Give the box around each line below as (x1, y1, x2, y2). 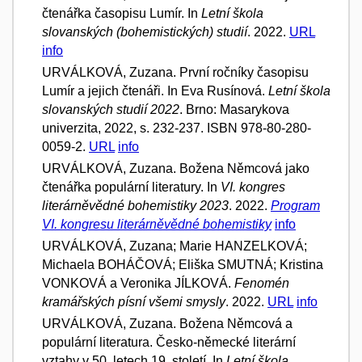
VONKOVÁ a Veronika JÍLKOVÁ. (42, 276, 234, 290)
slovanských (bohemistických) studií (42, 24, 247, 39)
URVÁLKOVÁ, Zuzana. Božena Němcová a (42, 316, 293, 330)
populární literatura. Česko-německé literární (42, 335, 296, 349)
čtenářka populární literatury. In (42, 179, 221, 194)
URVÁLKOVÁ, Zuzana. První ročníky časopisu (42, 65, 309, 79)
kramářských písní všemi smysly (42, 294, 225, 309)
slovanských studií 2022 (42, 102, 179, 116)
